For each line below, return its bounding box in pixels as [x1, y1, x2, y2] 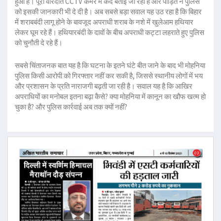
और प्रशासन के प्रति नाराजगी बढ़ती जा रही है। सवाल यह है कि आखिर [15, 81, 192, 91]
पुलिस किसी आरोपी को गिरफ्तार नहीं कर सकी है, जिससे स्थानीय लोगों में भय [15, 71, 203, 80]
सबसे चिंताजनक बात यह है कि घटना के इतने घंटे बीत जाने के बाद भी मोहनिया [15, 60, 205, 70]
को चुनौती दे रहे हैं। [15, 37, 63, 47]
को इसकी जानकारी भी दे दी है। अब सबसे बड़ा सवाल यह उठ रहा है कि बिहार [15, 6, 202, 16]
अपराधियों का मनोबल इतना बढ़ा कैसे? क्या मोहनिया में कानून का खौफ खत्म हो [15, 91, 206, 101]
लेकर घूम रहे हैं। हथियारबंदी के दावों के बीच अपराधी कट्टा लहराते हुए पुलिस [15, 27, 204, 37]
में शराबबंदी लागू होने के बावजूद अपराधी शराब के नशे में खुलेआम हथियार [15, 17, 193, 27]
